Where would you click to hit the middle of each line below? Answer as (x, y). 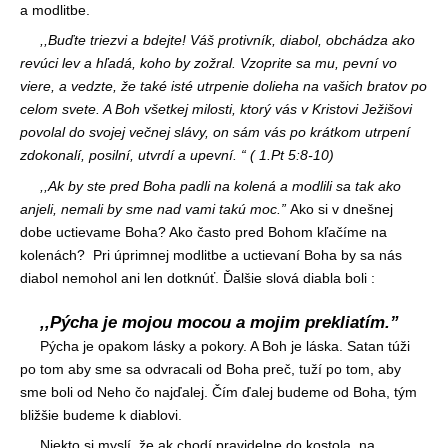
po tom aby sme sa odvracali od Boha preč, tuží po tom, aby (210, 368)
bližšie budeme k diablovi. (103, 414)
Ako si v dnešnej (339, 208)
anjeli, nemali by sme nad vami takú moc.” (153, 208)
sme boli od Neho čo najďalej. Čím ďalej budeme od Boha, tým (218, 391)
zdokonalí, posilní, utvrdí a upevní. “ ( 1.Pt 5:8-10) (177, 155)
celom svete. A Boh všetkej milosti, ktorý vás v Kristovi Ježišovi (216, 109)
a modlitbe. (55, 10)
